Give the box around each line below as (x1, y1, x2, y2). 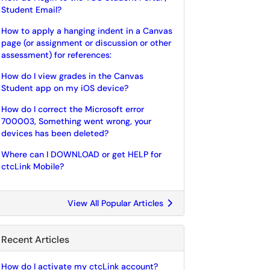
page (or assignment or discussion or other (1, 37, 171, 48)
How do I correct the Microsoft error (1, 104, 144, 115)
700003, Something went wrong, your (1, 116, 151, 127)
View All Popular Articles (67, 198, 166, 209)
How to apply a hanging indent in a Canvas (1, 25, 172, 36)
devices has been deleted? (1, 128, 108, 139)
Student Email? (1, 4, 61, 15)
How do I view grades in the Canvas (1, 71, 143, 81)
